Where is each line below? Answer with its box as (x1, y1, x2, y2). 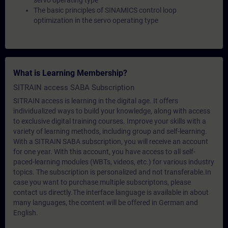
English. (13, 209, 38, 217)
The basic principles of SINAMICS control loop (34, 6, 177, 14)
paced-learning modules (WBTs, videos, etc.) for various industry (13, 158, 214, 166)
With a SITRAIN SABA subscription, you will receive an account (13, 137, 208, 146)
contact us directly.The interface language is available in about (13, 188, 209, 196)
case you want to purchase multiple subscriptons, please (13, 178, 191, 186)
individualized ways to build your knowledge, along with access (13, 107, 210, 115)
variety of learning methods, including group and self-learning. (13, 127, 207, 135)
